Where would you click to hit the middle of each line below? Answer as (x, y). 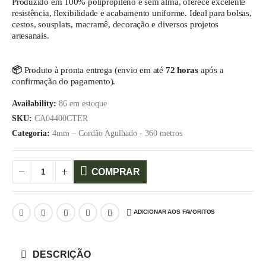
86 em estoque (83, 103)
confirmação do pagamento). (64, 81)
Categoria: (32, 134)
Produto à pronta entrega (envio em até (94, 70)
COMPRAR (115, 172)
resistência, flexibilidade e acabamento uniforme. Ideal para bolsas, (132, 13)
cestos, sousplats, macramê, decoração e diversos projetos (115, 24)
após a (212, 70)
